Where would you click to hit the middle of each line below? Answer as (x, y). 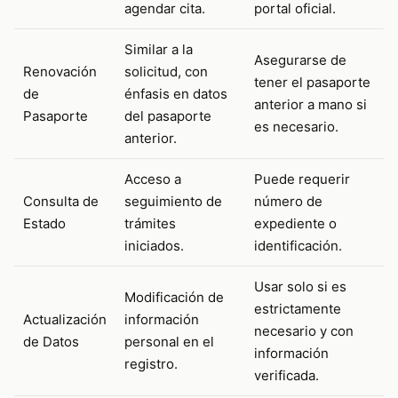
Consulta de (61, 201)
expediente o (295, 223)
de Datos (51, 341)
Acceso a (153, 179)
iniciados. (154, 245)
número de (288, 201)
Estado (44, 223)
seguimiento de (173, 201)
